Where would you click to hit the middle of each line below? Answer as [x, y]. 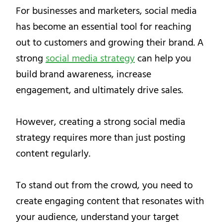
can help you [163, 58]
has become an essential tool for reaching [104, 27]
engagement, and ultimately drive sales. [99, 90]
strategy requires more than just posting [101, 138]
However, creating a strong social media [101, 122]
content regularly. [53, 153]
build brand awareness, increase [83, 74]
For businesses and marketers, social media [106, 11]
